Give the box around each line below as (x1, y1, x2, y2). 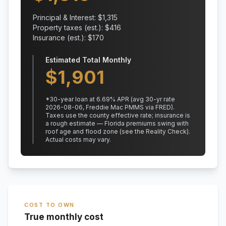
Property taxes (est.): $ (33, 23, 109, 32)
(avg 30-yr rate (129, 95, 175, 103)
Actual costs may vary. (45, 136, 111, 143)
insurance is (153, 111, 190, 119)
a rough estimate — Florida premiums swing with (45, 120, 189, 127)
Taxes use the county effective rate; (45, 111, 153, 119)
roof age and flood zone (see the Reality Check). (45, 128, 190, 135)
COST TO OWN (24, 201, 75, 208)
